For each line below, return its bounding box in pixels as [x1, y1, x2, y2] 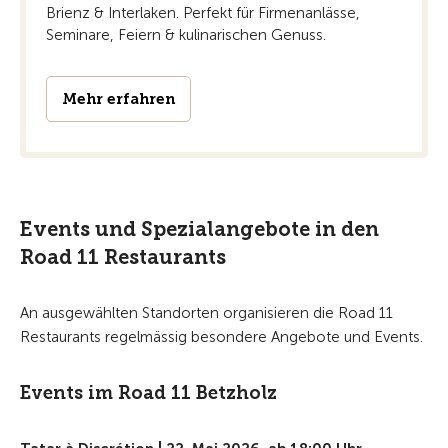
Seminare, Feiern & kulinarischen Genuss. [46, 26, 326, 45]
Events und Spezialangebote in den [20, 217, 379, 242]
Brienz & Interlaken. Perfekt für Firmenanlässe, [46, 4, 360, 23]
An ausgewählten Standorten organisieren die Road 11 [20, 304, 393, 323]
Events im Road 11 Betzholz [20, 382, 277, 405]
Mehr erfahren [62, 90, 175, 109]
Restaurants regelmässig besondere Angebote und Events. [20, 328, 423, 347]
